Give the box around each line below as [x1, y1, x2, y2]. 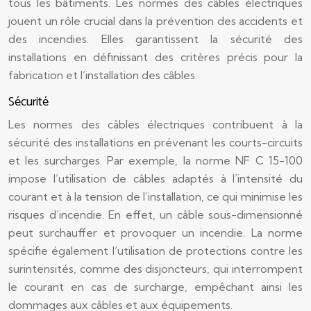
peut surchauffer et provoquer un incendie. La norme [8, 226, 303, 239]
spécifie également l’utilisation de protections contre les [8, 244, 303, 258]
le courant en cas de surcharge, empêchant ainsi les [8, 280, 303, 294]
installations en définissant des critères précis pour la [8, 50, 303, 64]
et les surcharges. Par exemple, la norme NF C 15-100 [8, 153, 303, 167]
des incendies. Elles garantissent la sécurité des [8, 32, 303, 46]
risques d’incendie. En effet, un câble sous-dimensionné [8, 208, 303, 221]
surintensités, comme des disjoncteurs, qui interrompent [8, 262, 303, 276]
